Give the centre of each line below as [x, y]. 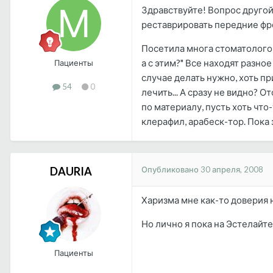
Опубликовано [171, 169]
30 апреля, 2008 [232, 169]
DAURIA [71, 172]
